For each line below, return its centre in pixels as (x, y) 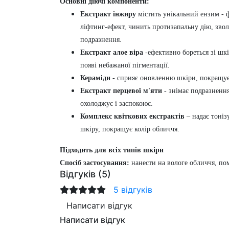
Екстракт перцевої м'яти (121, 90)
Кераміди (95, 78)
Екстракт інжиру (108, 14)
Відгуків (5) (85, 174)
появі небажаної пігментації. (125, 65)
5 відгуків (133, 189)
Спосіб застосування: (95, 163)
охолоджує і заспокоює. (117, 103)
